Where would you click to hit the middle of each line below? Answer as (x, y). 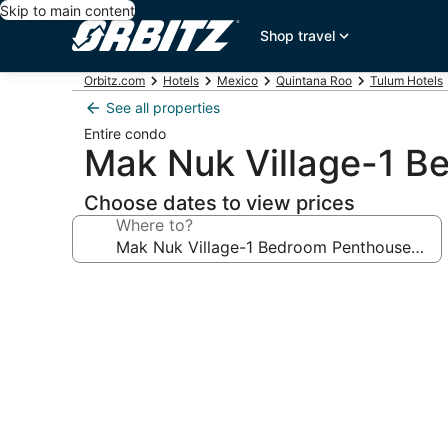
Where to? (154, 225)
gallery (111, 313)
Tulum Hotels (406, 80)
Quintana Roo (314, 80)
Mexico (237, 80)
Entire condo (125, 133)
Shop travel (298, 35)
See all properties (163, 107)
